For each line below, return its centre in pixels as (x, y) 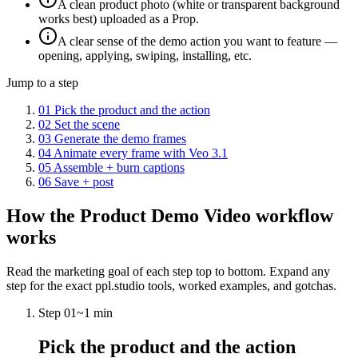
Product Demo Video (165, 216)
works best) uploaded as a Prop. (119, 19)
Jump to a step (42, 83)
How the (43, 216)
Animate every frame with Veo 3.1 (141, 153)
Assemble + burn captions (119, 168)
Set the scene (87, 125)
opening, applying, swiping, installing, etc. (145, 56)
